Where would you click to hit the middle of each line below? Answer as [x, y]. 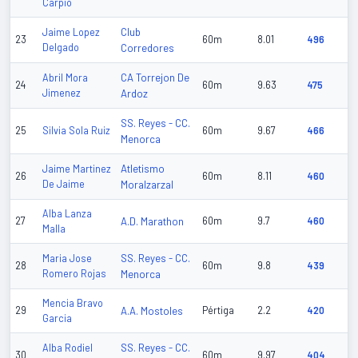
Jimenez [62, 93]
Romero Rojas [74, 274]
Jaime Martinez [77, 169]
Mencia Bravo [73, 303]
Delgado [61, 48]
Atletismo [143, 169]
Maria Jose [67, 259]
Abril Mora [65, 78]
